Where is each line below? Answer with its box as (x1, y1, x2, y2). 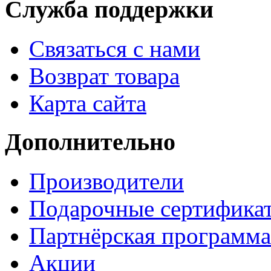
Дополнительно (5, 128, 175, 156)
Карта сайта (29, 90, 146, 116)
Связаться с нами (29, 35, 200, 62)
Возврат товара (29, 62, 180, 89)
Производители (29, 168, 184, 194)
